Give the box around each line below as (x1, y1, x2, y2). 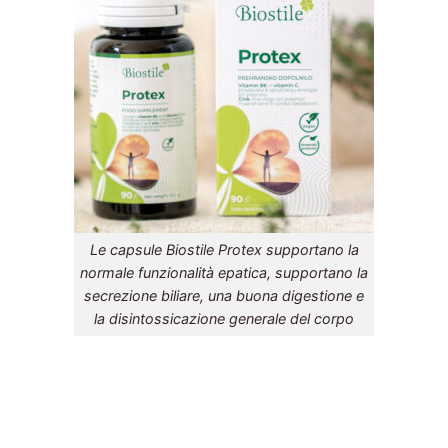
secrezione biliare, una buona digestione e (84, 287, 364, 305)
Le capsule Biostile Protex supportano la (89, 241, 359, 259)
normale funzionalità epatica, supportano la (80, 264, 368, 282)
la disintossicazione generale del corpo (94, 310, 354, 328)
